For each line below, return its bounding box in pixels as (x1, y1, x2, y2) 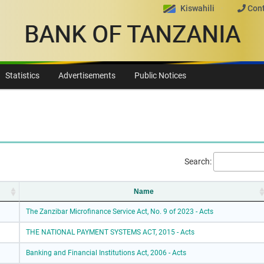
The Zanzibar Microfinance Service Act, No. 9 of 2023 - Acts (26, 207, 214, 216)
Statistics (5, 71, 39, 81)
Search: (184, 156, 212, 167)
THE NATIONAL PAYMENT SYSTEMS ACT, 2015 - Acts (26, 228, 195, 237)
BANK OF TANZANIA (24, 21, 240, 48)
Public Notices (134, 71, 186, 81)
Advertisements (58, 71, 115, 81)
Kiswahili (179, 4, 217, 13)
